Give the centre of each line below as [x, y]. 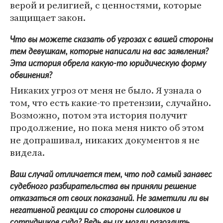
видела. [27, 153]
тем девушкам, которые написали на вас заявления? [109, 52]
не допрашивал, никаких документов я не [105, 140]
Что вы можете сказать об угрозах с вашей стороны [111, 40]
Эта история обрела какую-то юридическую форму [108, 64]
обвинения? [31, 76]
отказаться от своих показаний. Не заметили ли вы [109, 199]
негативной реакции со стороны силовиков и [95, 211]
